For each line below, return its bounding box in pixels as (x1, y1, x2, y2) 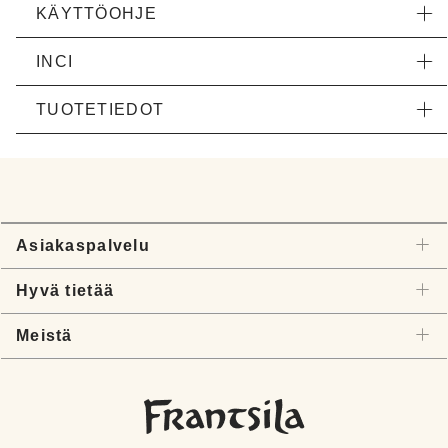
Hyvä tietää (16, 282, 115, 300)
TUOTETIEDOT (36, 101, 165, 119)
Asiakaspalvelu (16, 237, 150, 255)
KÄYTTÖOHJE (36, 5, 157, 23)
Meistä (16, 327, 73, 345)
